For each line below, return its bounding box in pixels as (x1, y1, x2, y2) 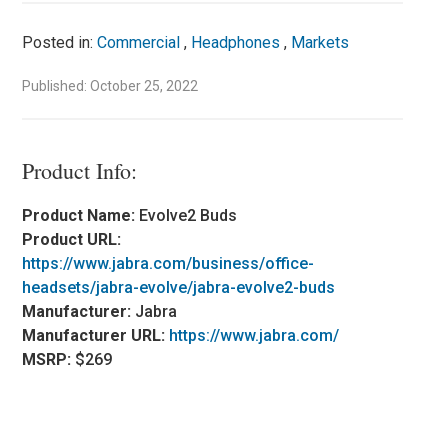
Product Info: (22, 155, 138, 185)
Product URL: (22, 229, 122, 249)
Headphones (191, 32, 281, 52)
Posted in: (22, 32, 98, 52)
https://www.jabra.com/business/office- (22, 253, 315, 273)
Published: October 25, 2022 (22, 77, 199, 94)
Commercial (97, 32, 181, 52)
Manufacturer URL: (22, 325, 170, 345)
